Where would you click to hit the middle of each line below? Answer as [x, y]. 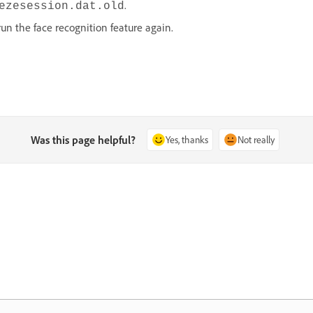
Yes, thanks [187, 139]
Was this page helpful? [83, 139]
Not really [256, 139]
